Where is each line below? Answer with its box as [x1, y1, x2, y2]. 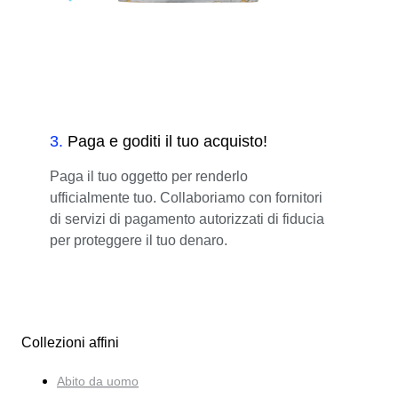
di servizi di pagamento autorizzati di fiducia [50, 211, 324, 227]
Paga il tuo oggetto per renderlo [50, 168, 248, 184]
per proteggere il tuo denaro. [50, 232, 227, 248]
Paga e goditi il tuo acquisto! [68, 131, 267, 150]
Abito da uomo [57, 373, 139, 388]
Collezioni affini [21, 334, 119, 350]
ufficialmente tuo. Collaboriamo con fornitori [50, 189, 322, 205]
